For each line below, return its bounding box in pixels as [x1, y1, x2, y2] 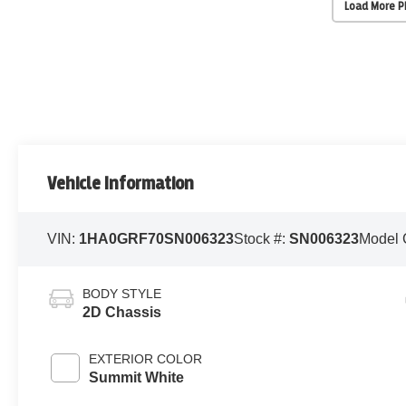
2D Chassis [82, 304, 162, 321]
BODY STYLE [82, 286, 162, 302]
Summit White [89, 370, 185, 386]
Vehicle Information [47, 174, 195, 194]
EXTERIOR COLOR [89, 352, 203, 367]
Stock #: [234, 231, 290, 247]
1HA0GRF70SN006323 [79, 231, 235, 247]
